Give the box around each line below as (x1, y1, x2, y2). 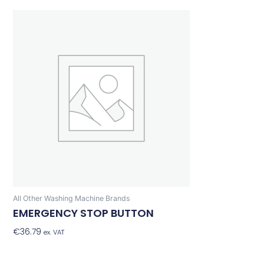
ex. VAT (44, 227, 65, 237)
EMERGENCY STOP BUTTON (13, 205, 154, 220)
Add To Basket (67, 225, 125, 237)
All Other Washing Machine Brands (13, 193, 130, 203)
